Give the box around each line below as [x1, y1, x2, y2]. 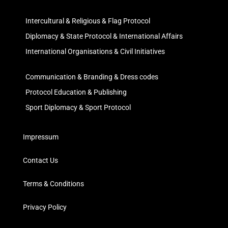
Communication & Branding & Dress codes [25, 73, 158, 81]
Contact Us [23, 156, 58, 165]
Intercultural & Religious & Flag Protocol [25, 17, 150, 25]
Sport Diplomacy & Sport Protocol [25, 103, 131, 112]
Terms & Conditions [23, 180, 84, 188]
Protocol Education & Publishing [25, 88, 127, 97]
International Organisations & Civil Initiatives [25, 47, 165, 56]
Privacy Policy [23, 203, 67, 212]
